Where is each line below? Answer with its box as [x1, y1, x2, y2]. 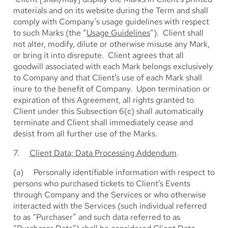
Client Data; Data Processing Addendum [30, 148, 177, 158]
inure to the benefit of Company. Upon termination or [13, 83, 210, 94]
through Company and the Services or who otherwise [13, 189, 206, 200]
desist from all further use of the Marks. [13, 128, 157, 139]
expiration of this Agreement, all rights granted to [13, 95, 194, 105]
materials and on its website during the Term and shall [13, 5, 208, 16]
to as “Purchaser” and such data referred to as [13, 212, 180, 222]
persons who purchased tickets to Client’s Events [13, 178, 190, 189]
